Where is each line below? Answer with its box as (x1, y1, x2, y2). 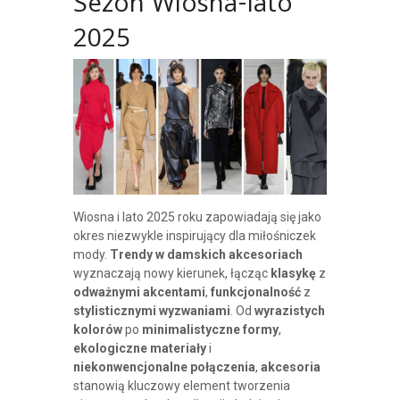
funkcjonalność (210, 284, 301, 299)
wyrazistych (254, 303, 325, 318)
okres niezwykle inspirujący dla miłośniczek (72, 228, 316, 243)
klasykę (270, 265, 316, 280)
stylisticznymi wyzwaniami (72, 303, 230, 318)
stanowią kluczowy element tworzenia (72, 378, 290, 393)
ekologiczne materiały (72, 340, 206, 355)
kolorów (72, 321, 122, 337)
